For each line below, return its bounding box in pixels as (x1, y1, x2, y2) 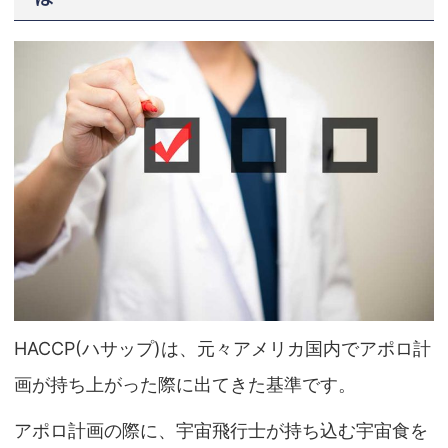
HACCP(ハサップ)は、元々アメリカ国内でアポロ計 (14, 338, 431, 360)
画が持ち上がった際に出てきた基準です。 (14, 374, 356, 396)
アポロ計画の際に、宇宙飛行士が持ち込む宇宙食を (14, 420, 428, 442)
